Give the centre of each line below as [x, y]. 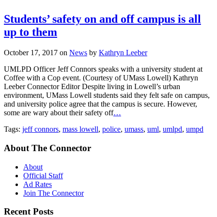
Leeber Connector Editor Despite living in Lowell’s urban [92, 87]
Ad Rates [38, 184]
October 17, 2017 [32, 53]
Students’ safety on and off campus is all [102, 19]
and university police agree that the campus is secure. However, [101, 104]
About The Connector [47, 148]
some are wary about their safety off [59, 113]
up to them [31, 32]
